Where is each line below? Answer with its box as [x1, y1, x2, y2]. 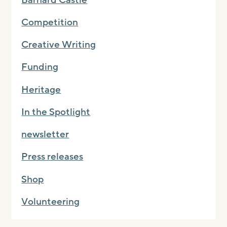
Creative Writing [21, 38, 96, 52]
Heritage [21, 83, 61, 96]
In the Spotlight [21, 105, 91, 119]
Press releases [21, 150, 84, 164]
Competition [21, 15, 79, 29]
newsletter [21, 128, 69, 141]
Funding [21, 60, 59, 74]
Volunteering [21, 195, 80, 208]
